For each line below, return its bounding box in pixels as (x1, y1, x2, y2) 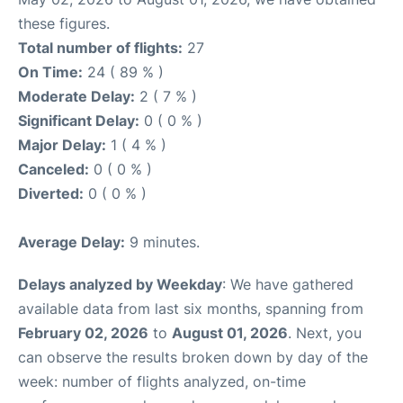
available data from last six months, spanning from (18, 300, 363, 318)
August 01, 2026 (172, 324, 288, 342)
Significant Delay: (18, 112, 139, 130)
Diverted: (18, 184, 84, 202)
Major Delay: (18, 136, 106, 154)
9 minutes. (125, 233, 200, 251)
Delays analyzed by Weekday (18, 275, 222, 293)
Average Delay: (18, 233, 125, 251)
